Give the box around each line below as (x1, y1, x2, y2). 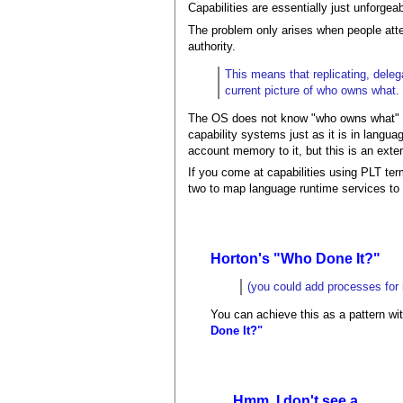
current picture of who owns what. (225, 83, 400, 97)
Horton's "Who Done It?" (210, 251, 381, 267)
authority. (188, 39, 237, 53)
